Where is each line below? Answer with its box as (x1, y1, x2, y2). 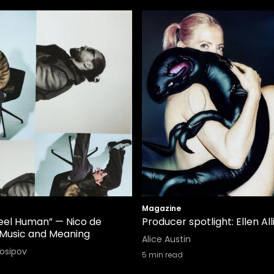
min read (147, 250, 183, 260)
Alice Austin (142, 233, 191, 245)
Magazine (142, 203, 181, 213)
